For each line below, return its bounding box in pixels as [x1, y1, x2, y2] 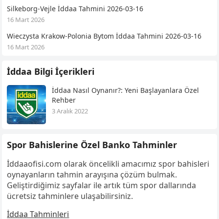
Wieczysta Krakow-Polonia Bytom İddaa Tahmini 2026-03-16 [7, 31, 202, 41]
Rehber [52, 95, 76, 105]
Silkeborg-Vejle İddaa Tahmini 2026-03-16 [7, 4, 144, 14]
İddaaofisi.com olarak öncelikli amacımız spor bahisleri [7, 158, 210, 170]
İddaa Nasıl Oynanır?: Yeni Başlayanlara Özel [52, 86, 199, 95]
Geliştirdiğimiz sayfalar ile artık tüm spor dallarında [7, 180, 197, 191]
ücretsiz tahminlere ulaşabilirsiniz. [7, 191, 133, 202]
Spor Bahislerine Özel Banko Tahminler [7, 139, 177, 151]
